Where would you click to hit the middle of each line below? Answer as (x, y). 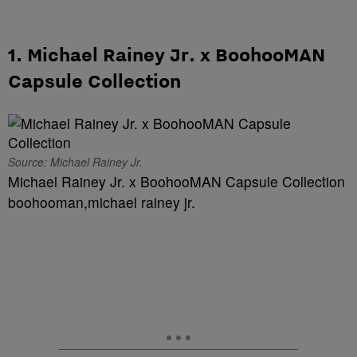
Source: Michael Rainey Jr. (75, 162)
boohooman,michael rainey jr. (102, 202)
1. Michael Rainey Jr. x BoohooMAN (167, 54)
